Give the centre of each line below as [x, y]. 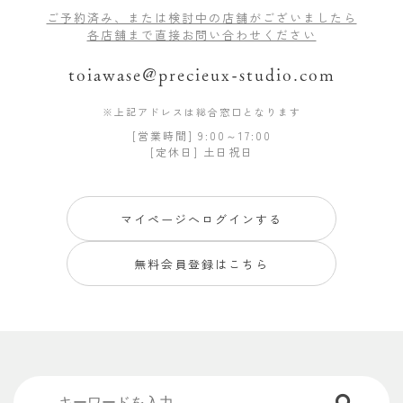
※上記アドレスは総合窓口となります [201, 112]
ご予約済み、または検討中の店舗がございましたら [201, 18]
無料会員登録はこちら [201, 264]
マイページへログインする [201, 219]
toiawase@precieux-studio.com [201, 73]
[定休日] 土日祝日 [201, 152]
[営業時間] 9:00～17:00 [201, 136]
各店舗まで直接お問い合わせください [201, 35]
